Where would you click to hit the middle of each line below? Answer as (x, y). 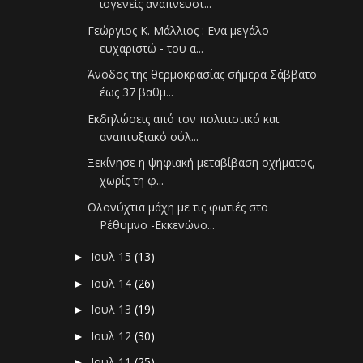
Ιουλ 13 (113, 310)
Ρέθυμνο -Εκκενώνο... (158, 224)
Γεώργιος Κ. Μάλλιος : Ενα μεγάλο (179, 30)
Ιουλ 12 (113, 335)
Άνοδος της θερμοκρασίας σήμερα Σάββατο (203, 75)
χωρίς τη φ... (132, 181)
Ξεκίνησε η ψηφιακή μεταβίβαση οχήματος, (202, 163)
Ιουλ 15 (113, 257)
